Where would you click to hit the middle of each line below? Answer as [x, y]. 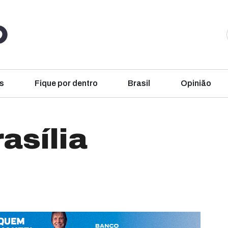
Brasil [139, 83]
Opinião [196, 83]
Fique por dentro [66, 83]
